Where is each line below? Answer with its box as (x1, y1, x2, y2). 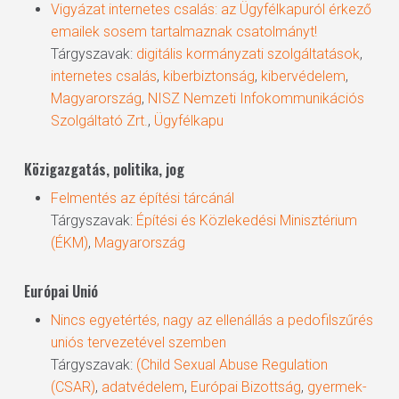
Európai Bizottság (190, 379, 301, 395)
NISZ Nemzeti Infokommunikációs (147, 90, 364, 107)
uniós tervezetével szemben (50, 334, 226, 351)
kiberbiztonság (162, 68, 255, 85)
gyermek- (306, 379, 367, 395)
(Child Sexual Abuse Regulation (135, 356, 328, 373)
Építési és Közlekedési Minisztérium (135, 212, 357, 229)
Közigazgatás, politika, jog (23, 159, 184, 180)
